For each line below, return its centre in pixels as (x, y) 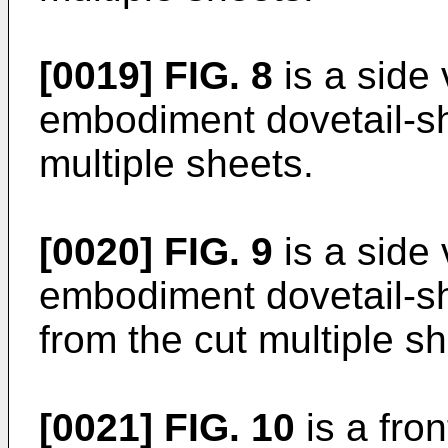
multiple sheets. (176, 163)
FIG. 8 (218, 75)
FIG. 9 (218, 251)
